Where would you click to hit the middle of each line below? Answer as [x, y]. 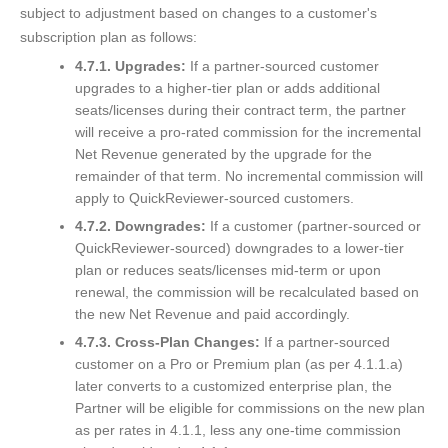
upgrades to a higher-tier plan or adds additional [227, 88]
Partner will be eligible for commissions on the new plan [250, 408]
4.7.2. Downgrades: [140, 226]
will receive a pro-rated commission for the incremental [248, 132]
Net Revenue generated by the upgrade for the [223, 154]
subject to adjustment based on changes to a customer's [198, 13]
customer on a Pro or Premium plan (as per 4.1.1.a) [239, 364]
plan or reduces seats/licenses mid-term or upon [228, 270]
